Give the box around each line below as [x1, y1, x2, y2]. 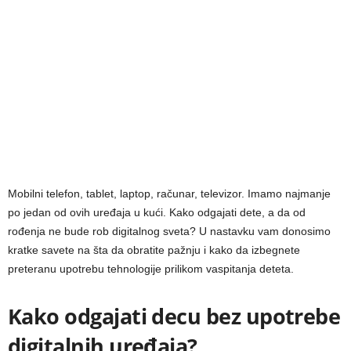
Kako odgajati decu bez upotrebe [8, 302, 341, 331]
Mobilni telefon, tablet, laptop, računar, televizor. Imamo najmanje [8, 187, 331, 201]
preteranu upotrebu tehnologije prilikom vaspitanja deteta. [8, 262, 294, 276]
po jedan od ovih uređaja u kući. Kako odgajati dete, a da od [8, 206, 306, 219]
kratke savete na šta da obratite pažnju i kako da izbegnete [8, 244, 300, 257]
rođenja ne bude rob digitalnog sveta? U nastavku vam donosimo [8, 225, 331, 238]
